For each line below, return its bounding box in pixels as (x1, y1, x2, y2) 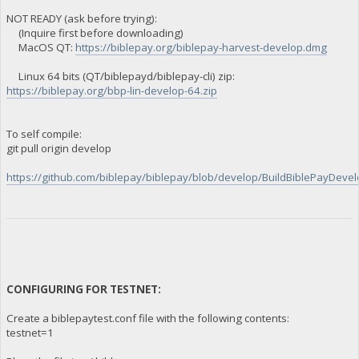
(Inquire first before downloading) (6, 25, 184, 40)
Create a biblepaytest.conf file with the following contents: (6, 310, 289, 325)
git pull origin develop (6, 140, 111, 155)
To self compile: (6, 126, 82, 141)
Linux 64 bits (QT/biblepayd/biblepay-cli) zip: (6, 68, 237, 83)
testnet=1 (6, 325, 54, 340)
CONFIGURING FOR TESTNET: (6, 281, 161, 296)
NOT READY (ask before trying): (6, 10, 157, 26)
